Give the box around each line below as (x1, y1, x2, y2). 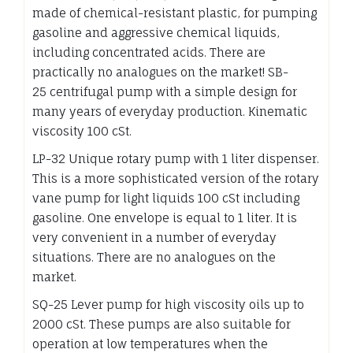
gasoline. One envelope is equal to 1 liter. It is (32, 210, 297, 225)
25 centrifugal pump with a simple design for (32, 84, 297, 99)
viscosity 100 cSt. (32, 123, 132, 139)
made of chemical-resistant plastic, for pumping (32, 5, 317, 20)
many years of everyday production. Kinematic (32, 103, 307, 119)
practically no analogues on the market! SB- (32, 64, 288, 80)
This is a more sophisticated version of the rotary (32, 170, 319, 186)
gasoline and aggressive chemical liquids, (32, 24, 280, 40)
